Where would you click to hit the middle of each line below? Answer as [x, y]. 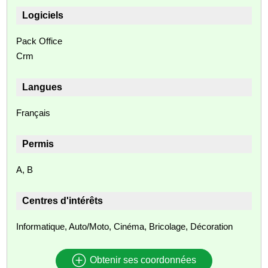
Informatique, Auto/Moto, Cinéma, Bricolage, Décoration [125, 226]
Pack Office [39, 41]
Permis [38, 144]
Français [33, 112]
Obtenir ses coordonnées [141, 260]
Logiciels [43, 15]
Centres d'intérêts [63, 200]
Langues [42, 87]
